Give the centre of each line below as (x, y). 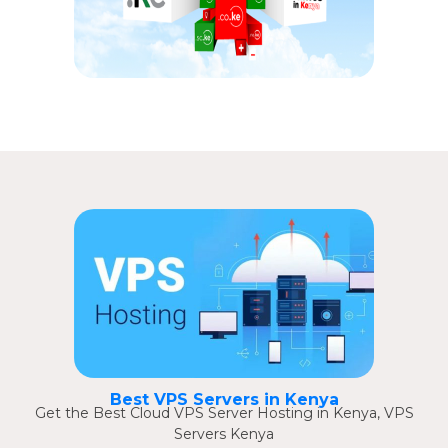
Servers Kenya (224, 433)
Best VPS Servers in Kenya (224, 399)
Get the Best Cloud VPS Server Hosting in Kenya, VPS (224, 412)
